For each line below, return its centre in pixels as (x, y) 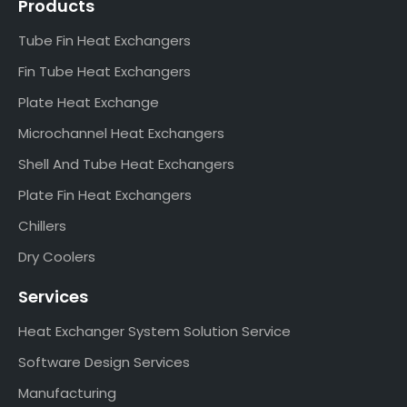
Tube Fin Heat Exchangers (104, 40)
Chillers (42, 225)
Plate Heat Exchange (89, 102)
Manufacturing (67, 392)
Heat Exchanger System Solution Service (154, 331)
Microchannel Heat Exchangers (121, 133)
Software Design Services (104, 362)
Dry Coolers (57, 256)
